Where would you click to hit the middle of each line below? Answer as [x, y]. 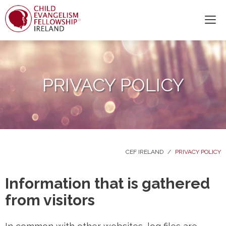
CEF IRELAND [145, 152]
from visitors [50, 200]
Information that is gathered [107, 183]
